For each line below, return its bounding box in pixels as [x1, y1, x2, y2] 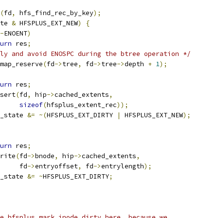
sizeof [19, 101, 43, 109]
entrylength [101, 162, 144, 170]
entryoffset [35, 162, 78, 170]
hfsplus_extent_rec [47, 101, 117, 109]
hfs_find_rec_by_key [16, 9, 93, 17]
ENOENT [4, 29, 27, 37]
